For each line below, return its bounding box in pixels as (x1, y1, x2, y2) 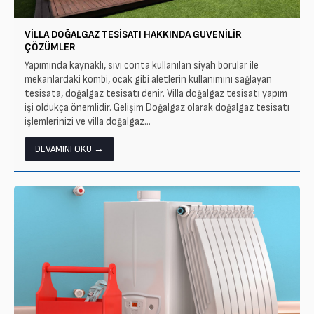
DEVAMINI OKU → (35, 143, 104, 155)
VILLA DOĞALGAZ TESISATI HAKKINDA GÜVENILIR (25, 28, 242, 41)
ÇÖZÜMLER (25, 41, 76, 54)
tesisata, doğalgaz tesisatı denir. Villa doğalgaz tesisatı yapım (25, 87, 287, 100)
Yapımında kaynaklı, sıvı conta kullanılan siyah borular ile (25, 59, 259, 72)
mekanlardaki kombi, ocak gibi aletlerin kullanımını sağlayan (25, 73, 272, 86)
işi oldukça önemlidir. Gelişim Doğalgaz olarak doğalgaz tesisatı (25, 101, 289, 114)
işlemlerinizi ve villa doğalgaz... (25, 115, 151, 128)
